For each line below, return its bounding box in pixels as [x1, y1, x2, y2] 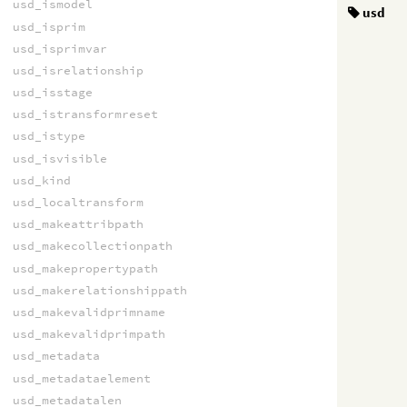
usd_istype [12, 128, 85, 144]
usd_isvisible [12, 150, 107, 166]
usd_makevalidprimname [12, 303, 165, 320]
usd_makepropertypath [12, 260, 158, 276]
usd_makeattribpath [12, 216, 144, 233]
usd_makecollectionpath [12, 238, 173, 254]
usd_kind [12, 172, 71, 188]
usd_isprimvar [12, 40, 107, 56]
